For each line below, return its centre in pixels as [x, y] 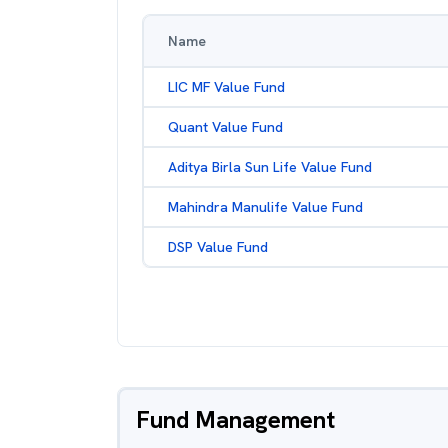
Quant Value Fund [225, 127]
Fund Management [235, 419]
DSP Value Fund [218, 247]
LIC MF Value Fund [226, 87]
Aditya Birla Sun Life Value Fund [270, 167]
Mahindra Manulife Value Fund [265, 207]
